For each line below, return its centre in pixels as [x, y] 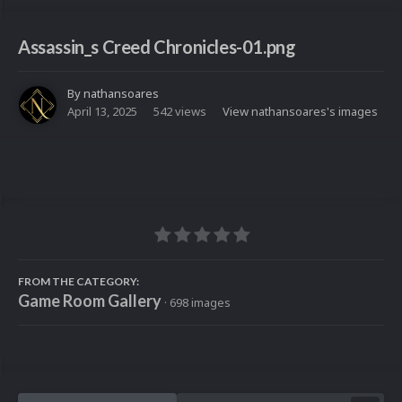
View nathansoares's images [300, 112]
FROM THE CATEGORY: [79, 282]
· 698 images [197, 303]
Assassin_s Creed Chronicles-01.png [157, 47]
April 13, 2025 [102, 112]
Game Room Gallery [90, 301]
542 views [180, 112]
